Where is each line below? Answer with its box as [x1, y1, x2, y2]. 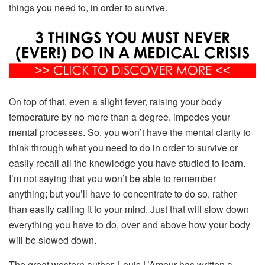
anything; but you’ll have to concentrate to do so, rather [9, 187, 237, 201]
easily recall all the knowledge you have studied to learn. [9, 156, 245, 170]
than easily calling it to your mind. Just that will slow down [9, 202, 249, 216]
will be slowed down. [9, 233, 96, 247]
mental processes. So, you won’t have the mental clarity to [9, 125, 251, 140]
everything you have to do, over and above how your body [9, 218, 250, 232]
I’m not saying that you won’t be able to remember [9, 172, 216, 186]
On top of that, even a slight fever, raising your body [9, 95, 222, 109]
